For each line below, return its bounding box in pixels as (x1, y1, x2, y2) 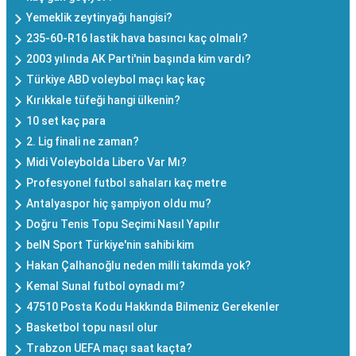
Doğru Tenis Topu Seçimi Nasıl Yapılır (26, 217, 220, 230)
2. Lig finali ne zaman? (26, 134, 139, 148)
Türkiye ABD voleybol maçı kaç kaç (26, 72, 205, 86)
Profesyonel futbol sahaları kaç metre (26, 176, 226, 189)
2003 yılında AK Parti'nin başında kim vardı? (26, 52, 251, 65)
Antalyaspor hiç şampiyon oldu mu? (26, 196, 211, 210)
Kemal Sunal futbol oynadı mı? (26, 279, 185, 292)
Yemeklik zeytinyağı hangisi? (26, 10, 172, 24)
